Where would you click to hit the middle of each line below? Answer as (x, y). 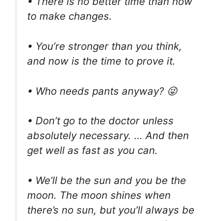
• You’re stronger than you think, (105, 46)
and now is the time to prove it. (101, 61)
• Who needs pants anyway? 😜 (102, 91)
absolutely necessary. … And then (108, 136)
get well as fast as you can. (92, 150)
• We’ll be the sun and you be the (107, 180)
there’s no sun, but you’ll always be (111, 210)
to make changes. (70, 16)
